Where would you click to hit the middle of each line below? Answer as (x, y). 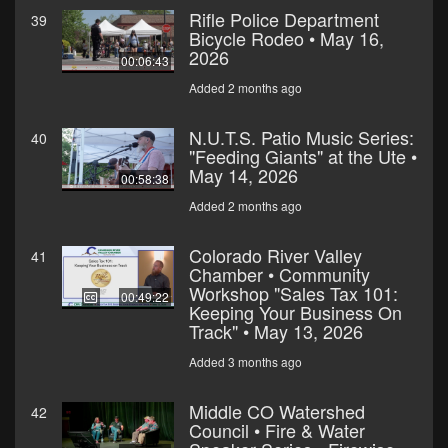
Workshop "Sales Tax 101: (293, 293)
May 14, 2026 (243, 175)
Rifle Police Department (284, 19)
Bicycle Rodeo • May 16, (286, 38)
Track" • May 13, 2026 (276, 331)
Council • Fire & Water (277, 430)
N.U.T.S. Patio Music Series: (301, 137)
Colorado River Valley (275, 255)
